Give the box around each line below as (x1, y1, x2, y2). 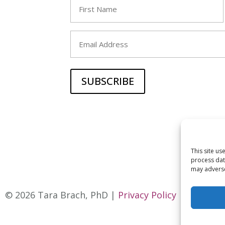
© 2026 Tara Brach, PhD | (5, 189, 118, 201)
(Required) (71, 15, 101, 24)
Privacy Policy (118, 189, 176, 201)
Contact (186, 189, 220, 201)
